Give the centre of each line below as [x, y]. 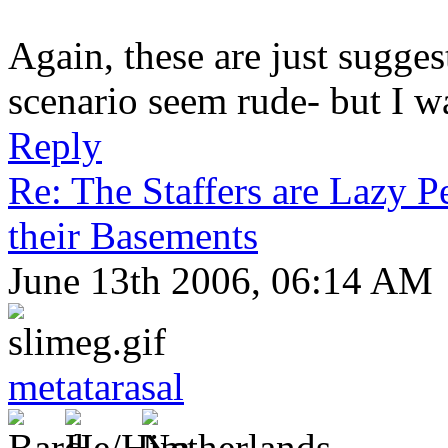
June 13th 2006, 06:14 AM [220, 280]
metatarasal [96, 386]
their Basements [133, 235]
